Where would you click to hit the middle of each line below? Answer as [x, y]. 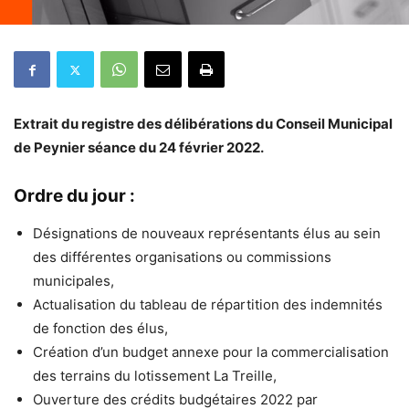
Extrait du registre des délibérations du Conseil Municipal [203, 124]
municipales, [73, 281]
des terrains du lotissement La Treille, [155, 376]
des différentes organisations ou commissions [182, 257]
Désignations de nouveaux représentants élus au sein [207, 234]
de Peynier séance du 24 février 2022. [139, 148]
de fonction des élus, [100, 329]
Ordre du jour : [74, 196]
